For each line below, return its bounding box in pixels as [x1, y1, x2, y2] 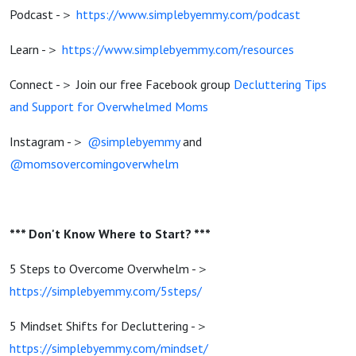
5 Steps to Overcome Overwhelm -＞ [10, 261, 209, 277]
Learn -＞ [10, 41, 62, 57]
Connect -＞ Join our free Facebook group [10, 76, 234, 92]
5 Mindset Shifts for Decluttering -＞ [10, 318, 208, 334]
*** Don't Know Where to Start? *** [10, 226, 211, 242]
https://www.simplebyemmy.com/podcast [76, 6, 300, 22]
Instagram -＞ [10, 133, 87, 149]
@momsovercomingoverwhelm [10, 156, 179, 172]
